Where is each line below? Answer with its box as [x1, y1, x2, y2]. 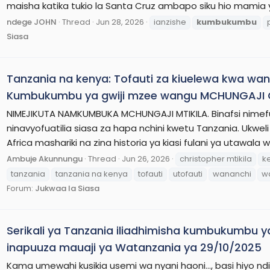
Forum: [7, 182, 35, 194]
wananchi [213, 168, 251, 180]
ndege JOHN [7, 16, 57, 28]
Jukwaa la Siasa [35, 182, 99, 194]
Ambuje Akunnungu [7, 152, 83, 165]
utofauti [173, 168, 202, 180]
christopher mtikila [180, 152, 252, 165]
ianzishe [154, 16, 186, 28]
